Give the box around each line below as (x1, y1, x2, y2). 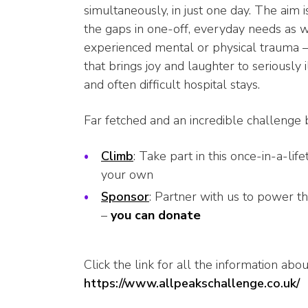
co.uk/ (267, 275, 300, 292)
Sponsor (101, 188, 149, 206)
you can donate (111, 207, 201, 224)
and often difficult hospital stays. (84, 76, 260, 93)
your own (101, 166, 153, 184)
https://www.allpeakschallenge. (84, 275, 267, 292)
